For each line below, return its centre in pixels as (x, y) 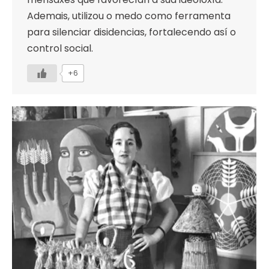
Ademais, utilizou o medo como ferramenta (129, 16)
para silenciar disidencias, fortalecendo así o (131, 32)
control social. (60, 49)
